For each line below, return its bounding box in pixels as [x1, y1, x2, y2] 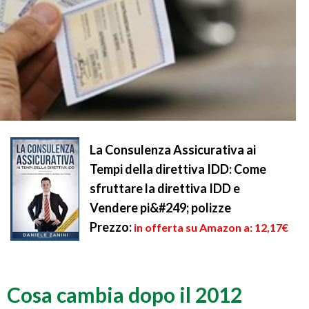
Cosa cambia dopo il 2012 [7, 282, 242, 308]
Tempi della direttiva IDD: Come [90, 161, 266, 177]
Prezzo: [90, 219, 132, 235]
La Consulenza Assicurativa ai [90, 142, 256, 158]
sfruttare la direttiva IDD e [90, 181, 240, 197]
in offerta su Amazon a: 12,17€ [134, 221, 288, 235]
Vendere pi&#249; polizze [90, 200, 231, 216]
